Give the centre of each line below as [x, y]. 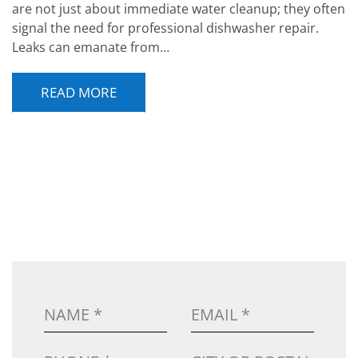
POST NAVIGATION [89, 192]
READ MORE [79, 93]
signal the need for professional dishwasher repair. [165, 28]
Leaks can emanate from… [91, 48]
